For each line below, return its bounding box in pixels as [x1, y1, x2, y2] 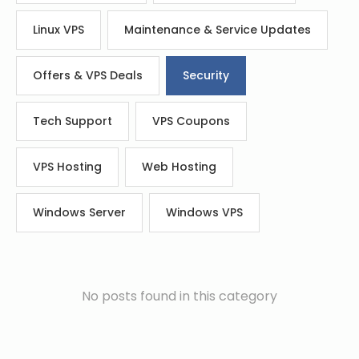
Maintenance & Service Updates [124, 22, 311, 38]
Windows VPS [166, 204, 243, 220]
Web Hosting [142, 159, 216, 175]
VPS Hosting [33, 159, 102, 175]
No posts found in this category [82, 287, 277, 305]
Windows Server [33, 204, 126, 220]
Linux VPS [33, 22, 84, 38]
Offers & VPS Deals [33, 67, 143, 83]
